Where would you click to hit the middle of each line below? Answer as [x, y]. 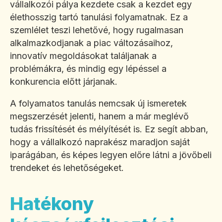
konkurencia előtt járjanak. [64, 82]
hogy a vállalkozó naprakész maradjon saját [100, 142]
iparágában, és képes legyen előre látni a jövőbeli [111, 155]
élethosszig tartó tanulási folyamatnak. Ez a [99, 17]
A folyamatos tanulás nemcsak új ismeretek [98, 104]
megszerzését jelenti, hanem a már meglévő [99, 116]
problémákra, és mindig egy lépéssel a [88, 69]
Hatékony [52, 204]
